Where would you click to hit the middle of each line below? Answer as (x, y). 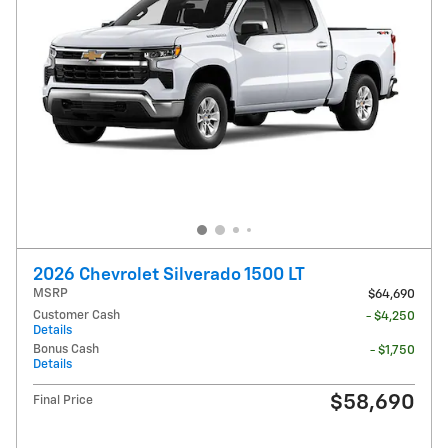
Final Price (63, 401)
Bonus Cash (66, 350)
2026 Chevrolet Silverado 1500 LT (169, 275)
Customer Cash (76, 316)
